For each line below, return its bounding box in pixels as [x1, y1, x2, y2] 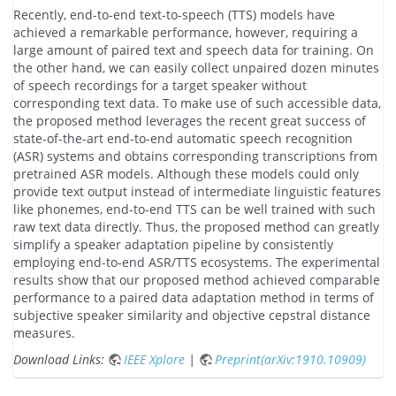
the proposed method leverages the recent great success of [13, 112, 366, 130]
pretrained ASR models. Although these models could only [13, 165, 359, 183]
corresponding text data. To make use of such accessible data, [13, 95, 381, 112]
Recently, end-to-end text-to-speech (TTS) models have [13, 6, 335, 24]
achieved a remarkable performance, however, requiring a [13, 24, 358, 42]
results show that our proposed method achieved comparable [13, 271, 380, 289]
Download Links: [13, 351, 108, 369]
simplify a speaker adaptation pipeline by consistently [13, 236, 333, 254]
